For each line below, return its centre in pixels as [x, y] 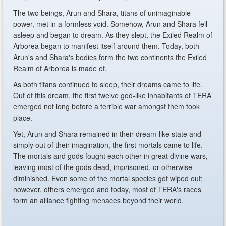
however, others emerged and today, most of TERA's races [107, 189]
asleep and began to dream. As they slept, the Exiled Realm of [113, 35]
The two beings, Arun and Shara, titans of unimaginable [102, 13]
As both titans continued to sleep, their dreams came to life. [108, 84]
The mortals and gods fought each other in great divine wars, [111, 156]
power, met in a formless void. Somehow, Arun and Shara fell [110, 24]
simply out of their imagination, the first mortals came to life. [108, 145]
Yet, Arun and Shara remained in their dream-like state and [107, 134]
